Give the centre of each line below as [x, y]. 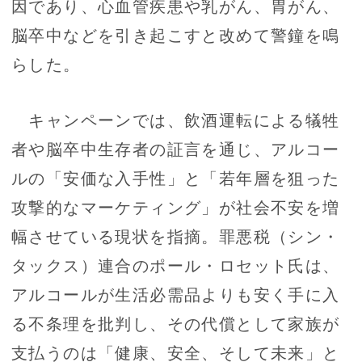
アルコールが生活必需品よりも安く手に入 [176, 294]
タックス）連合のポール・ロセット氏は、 [176, 265]
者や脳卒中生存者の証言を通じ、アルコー [176, 149]
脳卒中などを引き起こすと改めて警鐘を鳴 [176, 35]
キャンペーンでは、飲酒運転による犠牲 [176, 120]
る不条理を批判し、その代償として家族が [176, 323]
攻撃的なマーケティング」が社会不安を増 [176, 207]
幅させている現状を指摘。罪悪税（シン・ [176, 236]
